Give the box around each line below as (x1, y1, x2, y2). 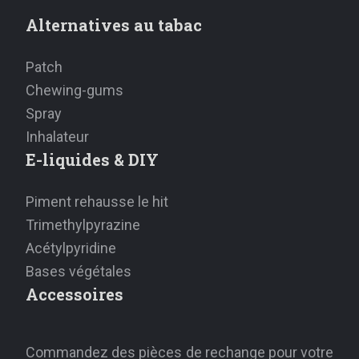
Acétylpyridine (26, 240, 116, 257)
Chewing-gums (26, 82, 123, 99)
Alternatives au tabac (26, 14, 202, 36)
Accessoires (26, 284, 123, 305)
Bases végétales (26, 263, 131, 280)
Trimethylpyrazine (26, 216, 140, 234)
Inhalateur (26, 128, 89, 146)
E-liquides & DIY (26, 149, 159, 171)
